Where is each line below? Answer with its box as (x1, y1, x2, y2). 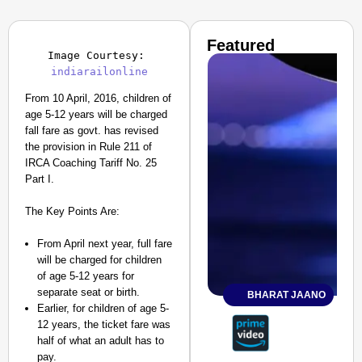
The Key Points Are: (25, 205, 120, 217)
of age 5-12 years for (37, 270, 134, 282)
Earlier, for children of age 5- (37, 302, 169, 314)
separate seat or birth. (37, 286, 140, 298)
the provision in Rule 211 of (25, 141, 152, 153)
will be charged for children (37, 254, 162, 266)
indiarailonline (50, 65, 148, 78)
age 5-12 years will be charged (25, 108, 167, 120)
